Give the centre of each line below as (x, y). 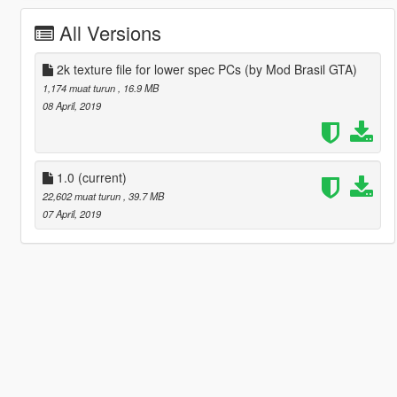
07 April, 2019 (71, 213)
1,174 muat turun (80, 87)
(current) (102, 177)
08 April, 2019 (71, 105)
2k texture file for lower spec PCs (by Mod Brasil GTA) (205, 69)
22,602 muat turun (82, 195)
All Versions (110, 32)
